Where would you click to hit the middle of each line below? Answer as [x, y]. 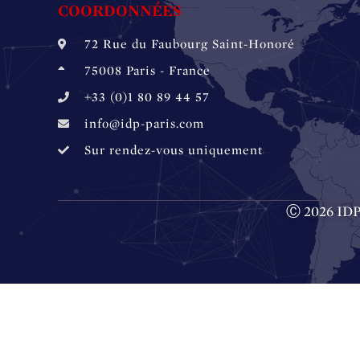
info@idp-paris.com [144, 123]
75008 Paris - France [147, 70]
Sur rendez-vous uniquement [173, 149]
